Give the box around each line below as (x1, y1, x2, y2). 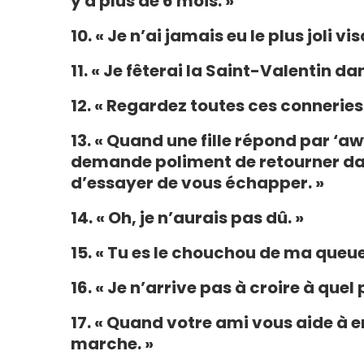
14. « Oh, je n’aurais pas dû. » (71, 206, 304, 229)
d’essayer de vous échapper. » (71, 171, 324, 194)
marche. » (71, 332, 154, 355)
